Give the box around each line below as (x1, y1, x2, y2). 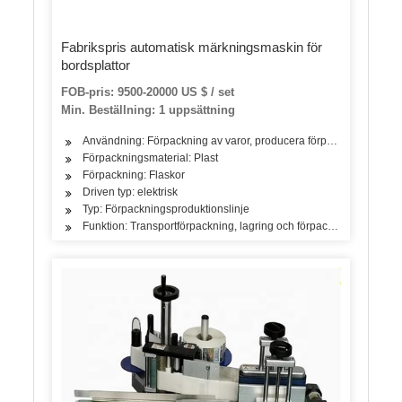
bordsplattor (61, 57, 131, 74)
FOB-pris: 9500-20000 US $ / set (61, 85, 235, 100)
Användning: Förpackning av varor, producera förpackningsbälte (83, 135, 396, 148)
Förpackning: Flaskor (83, 169, 186, 182)
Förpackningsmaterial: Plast (83, 152, 219, 165)
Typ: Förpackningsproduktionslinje (83, 203, 250, 216)
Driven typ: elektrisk (83, 186, 179, 199)
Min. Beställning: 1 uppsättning (61, 103, 236, 118)
